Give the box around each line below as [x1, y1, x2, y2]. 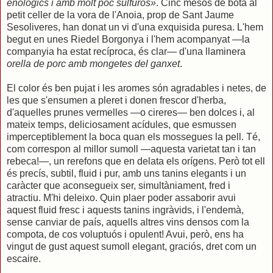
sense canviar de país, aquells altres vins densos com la [7, 216, 249, 227]
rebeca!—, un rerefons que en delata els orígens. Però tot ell [7, 155, 265, 166]
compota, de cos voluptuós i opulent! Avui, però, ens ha [7, 229, 244, 239]
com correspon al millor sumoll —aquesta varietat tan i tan [7, 143, 256, 154]
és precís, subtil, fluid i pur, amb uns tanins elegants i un [7, 168, 246, 179]
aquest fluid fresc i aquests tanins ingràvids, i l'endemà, [7, 204, 244, 215]
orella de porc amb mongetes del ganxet [7, 58, 180, 69]
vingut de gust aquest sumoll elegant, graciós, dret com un [7, 241, 257, 252]
